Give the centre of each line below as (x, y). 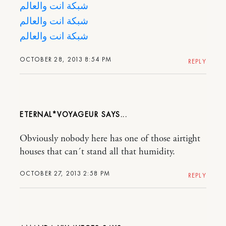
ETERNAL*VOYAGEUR (59, 114)
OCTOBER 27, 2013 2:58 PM (65, 173)
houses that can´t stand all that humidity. (97, 152)
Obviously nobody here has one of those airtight (110, 138)
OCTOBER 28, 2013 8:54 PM (66, 59)
